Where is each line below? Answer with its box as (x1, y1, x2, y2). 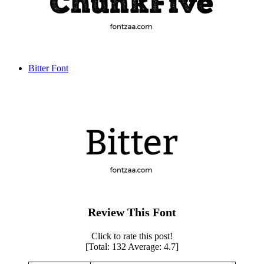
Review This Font (88, 206, 176, 219)
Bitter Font (28, 63, 68, 74)
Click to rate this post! (91, 231, 173, 242)
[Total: (85, 242, 112, 252)
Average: (126, 242, 164, 252)
